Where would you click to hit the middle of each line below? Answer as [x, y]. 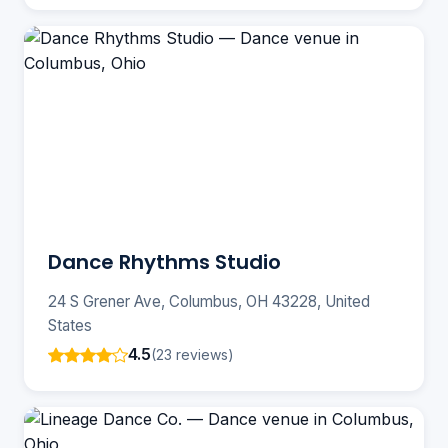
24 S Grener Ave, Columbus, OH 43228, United [209, 302]
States [70, 326]
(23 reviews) [192, 354]
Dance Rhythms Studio [164, 262]
